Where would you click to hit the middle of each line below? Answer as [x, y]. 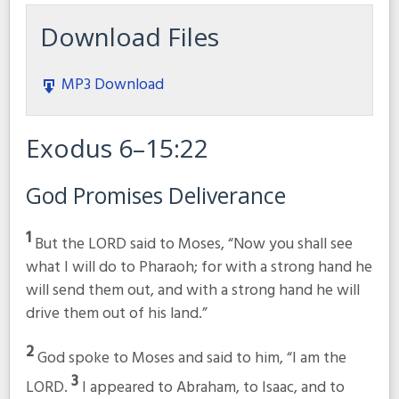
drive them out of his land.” [116, 313]
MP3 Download [110, 85]
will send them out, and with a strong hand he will [192, 290]
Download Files [129, 37]
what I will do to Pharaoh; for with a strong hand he [199, 267]
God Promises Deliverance [155, 196]
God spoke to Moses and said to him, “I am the [191, 359]
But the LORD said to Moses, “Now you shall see [193, 244]
